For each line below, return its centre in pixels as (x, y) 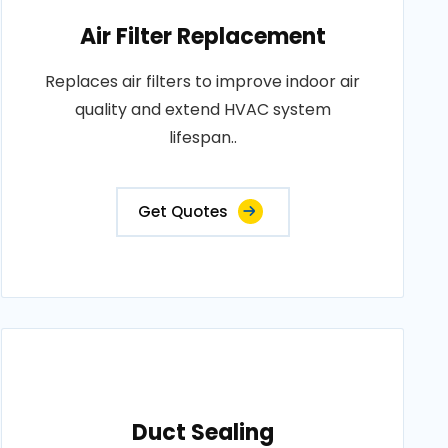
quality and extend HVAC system (202, 109)
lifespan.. (202, 137)
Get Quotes (182, 211)
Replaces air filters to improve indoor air (203, 81)
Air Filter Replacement (202, 36)
